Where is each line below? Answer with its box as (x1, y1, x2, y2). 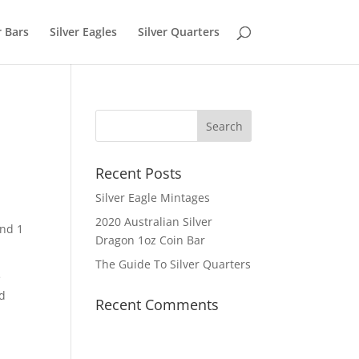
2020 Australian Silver (95, 214, 213, 229)
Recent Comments (95, 295, 220, 314)
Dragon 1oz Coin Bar (95, 232, 206, 248)
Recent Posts (95, 163, 183, 183)
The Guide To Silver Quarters (95, 256, 252, 272)
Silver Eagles (49, 24, 117, 39)
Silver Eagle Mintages (95, 190, 211, 205)
